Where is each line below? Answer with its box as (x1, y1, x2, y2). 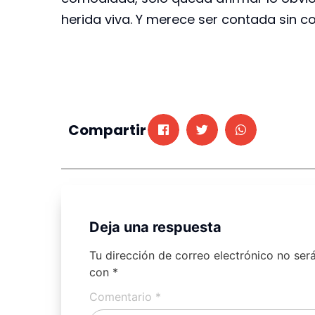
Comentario (89, 290, 155, 304)
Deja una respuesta (89, 219, 221, 236)
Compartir (68, 120, 146, 140)
